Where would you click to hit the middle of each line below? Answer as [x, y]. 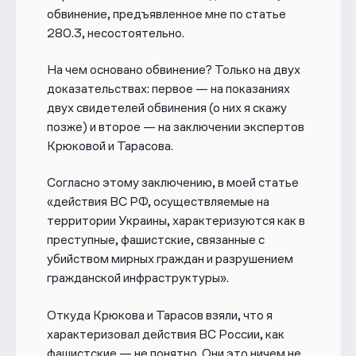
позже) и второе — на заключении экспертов [175, 127]
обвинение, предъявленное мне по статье [166, 14]
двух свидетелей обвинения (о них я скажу [166, 108]
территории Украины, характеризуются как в [176, 221]
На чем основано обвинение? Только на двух [173, 70]
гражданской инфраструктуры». [137, 278]
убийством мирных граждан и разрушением [170, 259]
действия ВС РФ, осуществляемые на [161, 202]
